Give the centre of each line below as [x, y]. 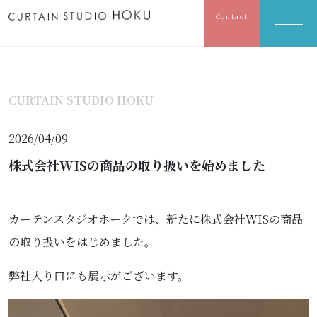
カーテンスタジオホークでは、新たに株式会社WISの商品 [156, 219]
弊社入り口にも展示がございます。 [99, 276]
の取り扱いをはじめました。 [82, 242]
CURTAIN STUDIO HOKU [81, 100]
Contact [232, 16]
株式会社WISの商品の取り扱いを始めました [137, 165]
